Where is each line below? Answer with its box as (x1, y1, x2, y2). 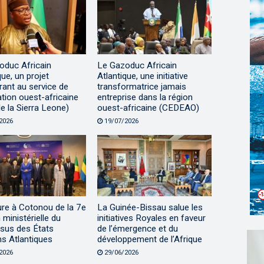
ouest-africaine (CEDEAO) (97, 103, 199, 114)
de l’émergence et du (97, 223, 178, 234)
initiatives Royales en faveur (97, 212, 206, 223)
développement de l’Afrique (97, 233, 202, 245)
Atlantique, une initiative (97, 71, 188, 82)
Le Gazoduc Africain (97, 60, 177, 71)
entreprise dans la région (97, 92, 193, 103)
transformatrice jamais (97, 81, 186, 93)
